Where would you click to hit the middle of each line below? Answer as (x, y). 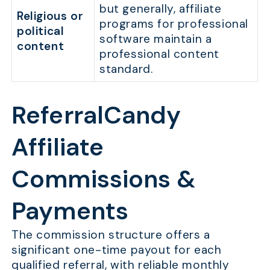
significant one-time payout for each (117, 250)
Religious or (50, 16)
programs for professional (174, 24)
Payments (70, 212)
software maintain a (156, 39)
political (41, 31)
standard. (126, 69)
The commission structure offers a (111, 235)
